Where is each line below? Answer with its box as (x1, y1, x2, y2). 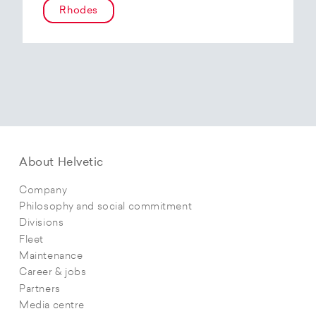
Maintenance (19, 251, 83, 261)
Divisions (19, 219, 64, 229)
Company (19, 186, 68, 195)
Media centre (19, 300, 85, 310)
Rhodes (59, 6, 98, 17)
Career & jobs (19, 268, 87, 278)
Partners (19, 284, 61, 294)
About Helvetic (19, 157, 104, 169)
